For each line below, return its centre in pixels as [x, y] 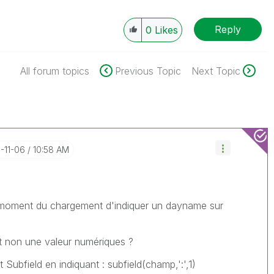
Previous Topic [148, 71]
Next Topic [216, 71]
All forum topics [54, 71]
